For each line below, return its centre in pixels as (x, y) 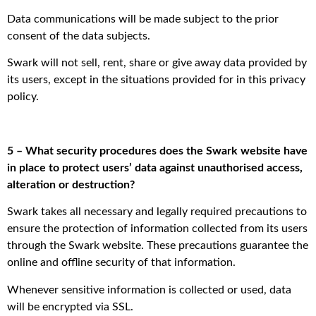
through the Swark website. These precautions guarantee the (158, 246)
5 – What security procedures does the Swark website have (157, 151)
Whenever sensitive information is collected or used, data (149, 290)
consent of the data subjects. (79, 36)
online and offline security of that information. (121, 263)
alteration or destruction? (71, 184)
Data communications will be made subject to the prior (143, 19)
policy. (23, 96)
